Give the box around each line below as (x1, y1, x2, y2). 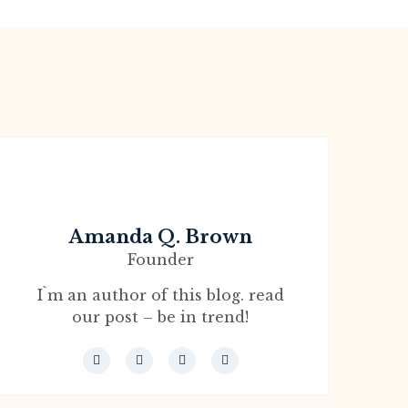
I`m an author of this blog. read (36, 286, 284, 304)
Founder (127, 250, 194, 269)
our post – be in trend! (72, 308, 249, 326)
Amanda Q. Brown (68, 226, 252, 248)
